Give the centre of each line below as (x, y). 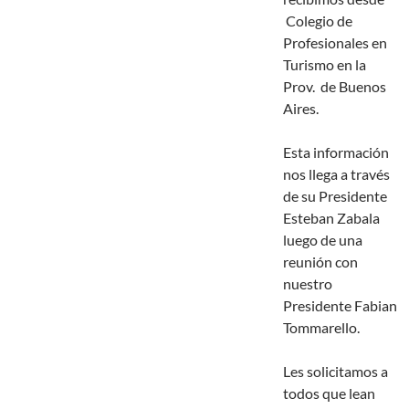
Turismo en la (325, 65)
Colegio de (318, 21)
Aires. (301, 109)
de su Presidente (335, 196)
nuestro (308, 284)
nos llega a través (336, 174)
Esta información (336, 152)
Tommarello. (321, 328)
